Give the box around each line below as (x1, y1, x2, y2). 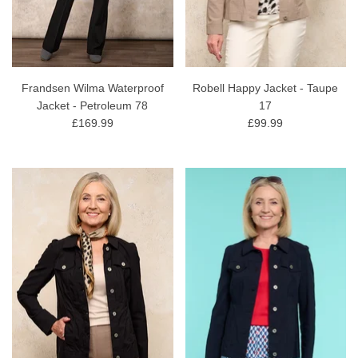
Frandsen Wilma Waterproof (21, 82, 164, 95)
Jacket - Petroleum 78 (37, 99, 149, 113)
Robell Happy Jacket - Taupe (193, 82, 339, 95)
